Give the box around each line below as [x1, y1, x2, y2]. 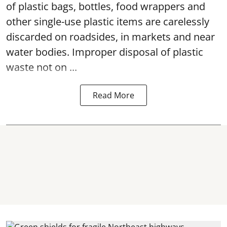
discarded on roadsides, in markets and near [6, 30, 215, 44]
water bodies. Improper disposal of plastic [6, 45, 203, 59]
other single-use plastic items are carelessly [6, 15, 209, 28]
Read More [93, 90, 134, 101]
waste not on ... [6, 60, 77, 74]
